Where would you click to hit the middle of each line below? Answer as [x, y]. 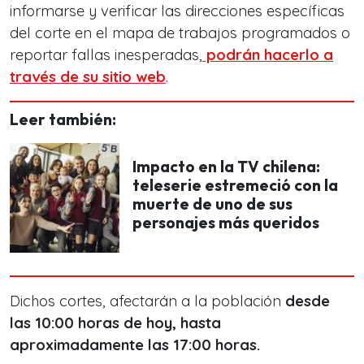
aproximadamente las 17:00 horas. [135, 345]
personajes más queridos [226, 222]
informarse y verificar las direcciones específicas [177, 11]
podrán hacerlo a [268, 55]
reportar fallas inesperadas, [106, 55]
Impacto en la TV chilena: [226, 166]
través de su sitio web [88, 77]
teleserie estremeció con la [235, 185]
